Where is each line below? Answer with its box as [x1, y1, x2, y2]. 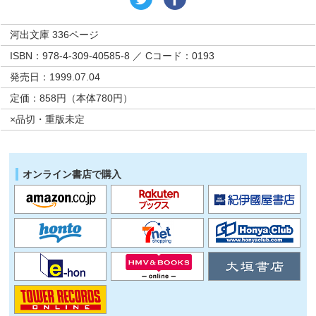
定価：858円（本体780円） [10, 92, 133, 104]
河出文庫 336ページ [10, 29, 99, 40]
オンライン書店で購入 [23, 169, 122, 181]
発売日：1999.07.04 [10, 71, 101, 83]
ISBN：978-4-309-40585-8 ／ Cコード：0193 [10, 50, 215, 61]
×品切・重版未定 [10, 114, 85, 125]
